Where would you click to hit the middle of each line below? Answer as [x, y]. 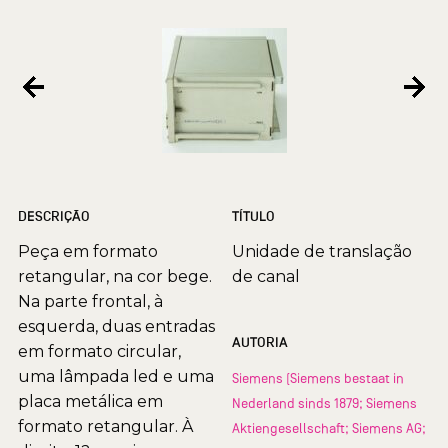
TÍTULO [253, 217]
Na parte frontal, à [90, 302]
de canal [266, 277]
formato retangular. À [105, 427]
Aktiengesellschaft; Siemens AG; [329, 428]
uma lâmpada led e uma [116, 377]
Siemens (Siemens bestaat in [318, 378]
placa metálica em [90, 402]
